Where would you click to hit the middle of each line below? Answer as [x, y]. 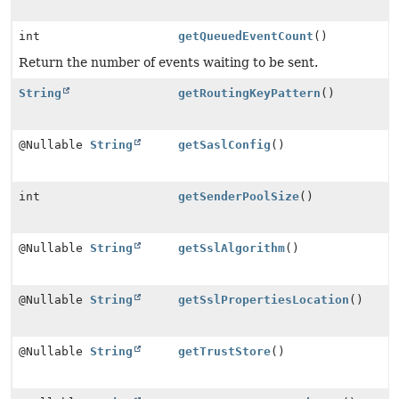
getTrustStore [225, 351]
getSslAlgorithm [232, 248]
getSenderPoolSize [239, 196]
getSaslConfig [225, 145]
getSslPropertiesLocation [264, 300]
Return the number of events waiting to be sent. [168, 62]
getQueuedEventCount [246, 36]
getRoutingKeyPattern [250, 93]
